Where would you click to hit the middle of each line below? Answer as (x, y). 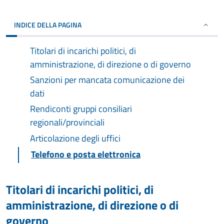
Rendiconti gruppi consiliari (81, 109)
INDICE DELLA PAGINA (48, 25)
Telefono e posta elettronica (86, 154)
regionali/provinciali (67, 122)
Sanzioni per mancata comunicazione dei (107, 80)
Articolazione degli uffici (75, 138)
